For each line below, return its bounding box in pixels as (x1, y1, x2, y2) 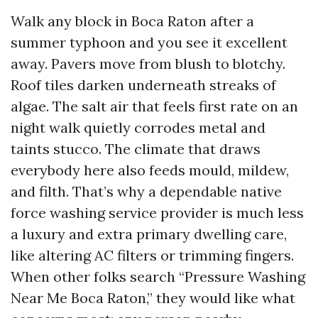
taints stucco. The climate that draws (11, 140, 261, 158)
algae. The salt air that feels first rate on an (11, 97, 298, 115)
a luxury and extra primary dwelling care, (11, 225, 287, 243)
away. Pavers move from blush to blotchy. (11, 55, 285, 72)
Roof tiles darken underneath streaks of (11, 76, 276, 94)
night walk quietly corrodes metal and (11, 119, 265, 136)
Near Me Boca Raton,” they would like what (11, 289, 295, 307)
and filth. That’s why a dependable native (11, 182, 282, 200)
